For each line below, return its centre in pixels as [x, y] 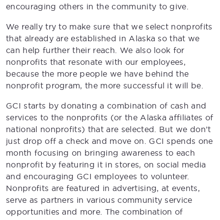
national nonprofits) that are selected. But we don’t [109, 129]
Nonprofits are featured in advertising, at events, [103, 188]
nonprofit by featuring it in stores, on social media [106, 165]
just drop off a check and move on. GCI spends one [110, 141]
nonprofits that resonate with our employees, [96, 62]
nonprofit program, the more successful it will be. [105, 85]
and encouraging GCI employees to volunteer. [98, 176]
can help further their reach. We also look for [95, 50]
